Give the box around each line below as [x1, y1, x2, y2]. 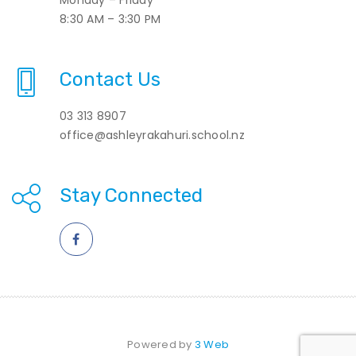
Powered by [127, 336, 195, 352]
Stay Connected [60, 184, 203, 207]
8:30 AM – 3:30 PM [60, 10, 161, 27]
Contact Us [60, 68, 161, 91]
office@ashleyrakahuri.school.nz [60, 126, 245, 143]
